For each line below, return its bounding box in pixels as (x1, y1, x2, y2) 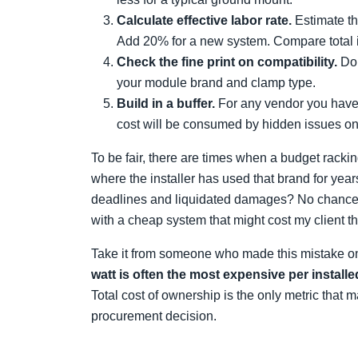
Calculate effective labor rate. (117, 14, 292, 27)
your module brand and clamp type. (117, 76, 316, 89)
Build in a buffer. (117, 97, 215, 110)
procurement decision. (91, 309, 217, 323)
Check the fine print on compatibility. (117, 55, 337, 69)
